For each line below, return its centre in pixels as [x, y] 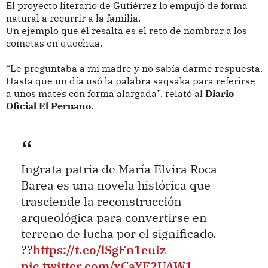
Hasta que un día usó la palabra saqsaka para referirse [130, 80]
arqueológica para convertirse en [114, 218]
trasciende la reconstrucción [101, 202]
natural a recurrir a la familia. [73, 18]
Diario [219, 93]
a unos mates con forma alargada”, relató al [105, 93]
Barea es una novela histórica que [115, 185]
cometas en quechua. [54, 43]
